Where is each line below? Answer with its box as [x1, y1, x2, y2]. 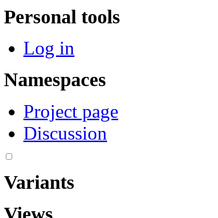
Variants [4, 171, 74, 193]
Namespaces [4, 69, 106, 91]
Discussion [23, 122, 107, 144]
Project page [23, 100, 118, 122]
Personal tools [4, 5, 120, 28]
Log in [23, 37, 74, 59]
